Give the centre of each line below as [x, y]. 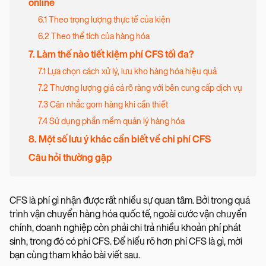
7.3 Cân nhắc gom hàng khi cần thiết [103, 105]
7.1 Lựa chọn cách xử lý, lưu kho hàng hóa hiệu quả [127, 72]
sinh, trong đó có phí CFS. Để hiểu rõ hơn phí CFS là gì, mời [126, 242]
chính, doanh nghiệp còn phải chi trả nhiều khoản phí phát [125, 228]
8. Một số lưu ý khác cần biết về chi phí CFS [120, 140]
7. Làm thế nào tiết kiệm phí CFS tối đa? [111, 55]
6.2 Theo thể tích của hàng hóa [94, 37]
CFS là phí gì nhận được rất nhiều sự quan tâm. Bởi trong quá [130, 201]
